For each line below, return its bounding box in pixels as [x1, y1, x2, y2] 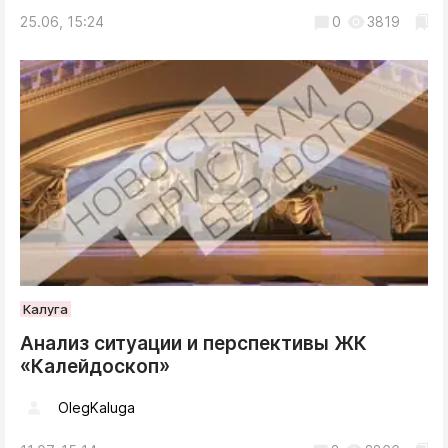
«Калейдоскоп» [20, 354, 170, 378]
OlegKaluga [58, 399, 135, 417]
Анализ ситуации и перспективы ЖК [20, 331, 367, 355]
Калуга [23, 300, 68, 317]
